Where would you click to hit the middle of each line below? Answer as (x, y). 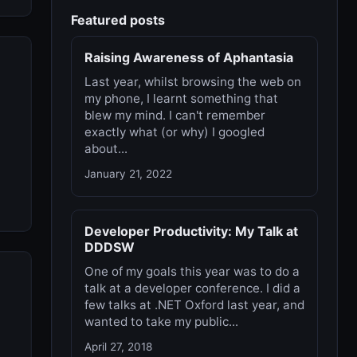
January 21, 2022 (128, 174)
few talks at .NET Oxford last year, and (194, 305)
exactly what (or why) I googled (175, 132)
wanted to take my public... (161, 322)
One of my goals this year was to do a (192, 271)
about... (106, 149)
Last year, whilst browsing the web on (193, 82)
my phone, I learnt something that (181, 98)
